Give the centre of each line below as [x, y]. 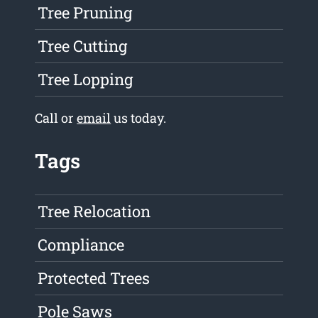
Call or [56, 118]
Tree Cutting [83, 46]
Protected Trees [94, 278]
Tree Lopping [86, 79]
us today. [139, 118]
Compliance [81, 245]
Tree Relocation [94, 212]
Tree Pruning [85, 13]
